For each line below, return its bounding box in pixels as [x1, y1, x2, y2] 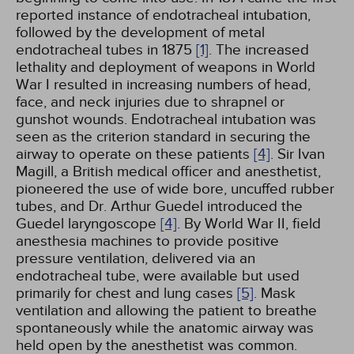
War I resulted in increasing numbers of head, [16, 76, 311, 93]
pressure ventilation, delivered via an [16, 250, 255, 267]
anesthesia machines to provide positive [16, 232, 279, 250]
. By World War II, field [177, 215, 321, 232]
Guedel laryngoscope [16, 215, 160, 232]
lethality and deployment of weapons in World [16, 58, 315, 76]
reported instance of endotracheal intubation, [16, 6, 311, 24]
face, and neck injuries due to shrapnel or [16, 93, 284, 111]
